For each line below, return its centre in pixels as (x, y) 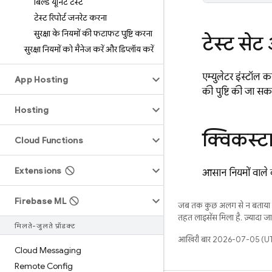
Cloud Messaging (48, 250)
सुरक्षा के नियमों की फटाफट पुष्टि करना (93, 33)
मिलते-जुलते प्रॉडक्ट (45, 226)
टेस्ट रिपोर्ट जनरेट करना (70, 18)
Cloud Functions (49, 140)
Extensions (38, 171)
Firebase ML (40, 201)
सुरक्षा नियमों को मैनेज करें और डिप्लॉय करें (89, 49)
